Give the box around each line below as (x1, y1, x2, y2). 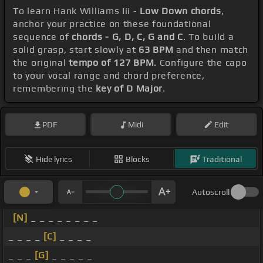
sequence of (13, 31, 72, 43)
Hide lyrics (35, 154, 72, 164)
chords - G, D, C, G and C (72, 31, 183, 43)
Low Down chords (140, 5, 221, 17)
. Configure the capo (154, 57, 247, 69)
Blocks (126, 154, 150, 164)
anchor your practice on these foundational (13, 18, 211, 30)
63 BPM (139, 44, 174, 56)
